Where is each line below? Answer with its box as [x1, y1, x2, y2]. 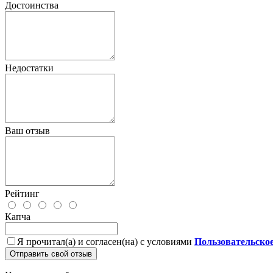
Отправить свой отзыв [10, 249, 92, 258]
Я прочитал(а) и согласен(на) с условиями [17, 236, 194, 247]
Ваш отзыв [5, 125, 50, 136]
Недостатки [5, 62, 54, 73]
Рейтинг [5, 188, 40, 199]
